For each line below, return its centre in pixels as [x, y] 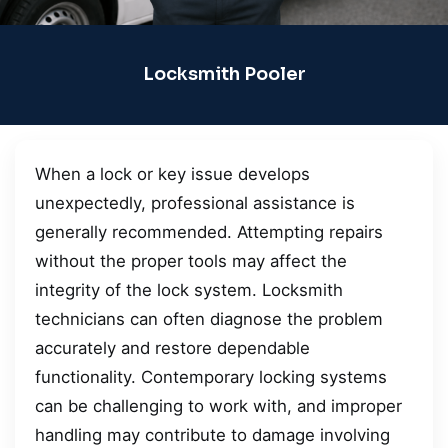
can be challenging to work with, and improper [218, 405]
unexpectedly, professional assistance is [195, 202]
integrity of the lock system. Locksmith [189, 289]
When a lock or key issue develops [172, 173]
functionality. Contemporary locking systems [211, 376]
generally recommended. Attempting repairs [209, 231]
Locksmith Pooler [224, 74]
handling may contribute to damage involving [212, 434]
